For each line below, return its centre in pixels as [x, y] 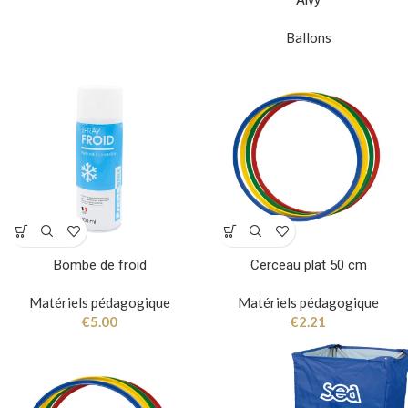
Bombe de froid [100, 265]
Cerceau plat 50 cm [308, 265]
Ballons [308, 38]
